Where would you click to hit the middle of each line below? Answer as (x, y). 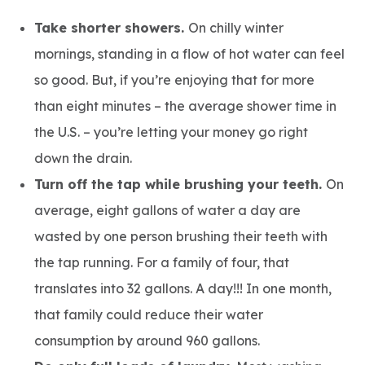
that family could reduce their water (149, 314)
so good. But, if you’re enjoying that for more (174, 80)
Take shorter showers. (111, 28)
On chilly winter (236, 28)
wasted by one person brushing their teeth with (181, 236)
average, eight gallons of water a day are (167, 210)
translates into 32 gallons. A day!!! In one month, (183, 288)
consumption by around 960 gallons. (147, 341)
